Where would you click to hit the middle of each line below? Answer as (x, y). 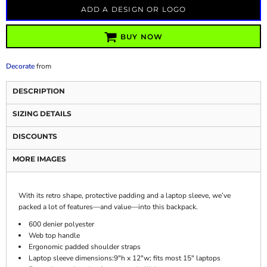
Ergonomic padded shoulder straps (85, 247)
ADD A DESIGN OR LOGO (133, 10)
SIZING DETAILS (42, 114)
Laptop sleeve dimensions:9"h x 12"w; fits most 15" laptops (125, 258)
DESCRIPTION (39, 91)
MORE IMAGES (39, 159)
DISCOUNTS (35, 136)
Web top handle (54, 235)
